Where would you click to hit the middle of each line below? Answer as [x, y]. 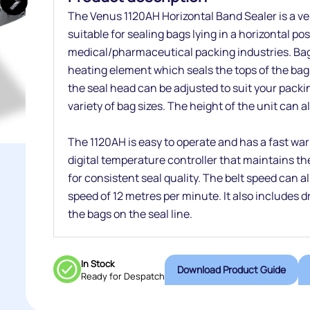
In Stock [97, 264]
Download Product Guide [273, 270]
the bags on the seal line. [130, 214]
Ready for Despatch [122, 276]
